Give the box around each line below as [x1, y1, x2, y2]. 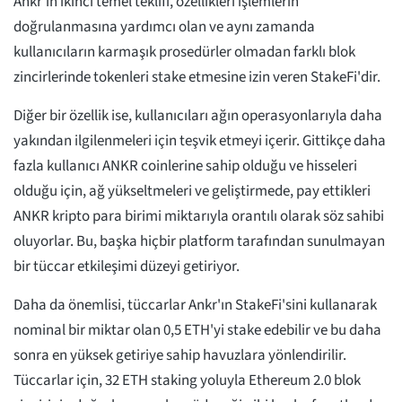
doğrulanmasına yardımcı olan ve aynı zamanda [13, 16, 315, 39]
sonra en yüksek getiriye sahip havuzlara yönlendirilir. [13, 345, 346, 367]
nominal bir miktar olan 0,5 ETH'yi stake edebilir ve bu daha [13, 319, 381, 342]
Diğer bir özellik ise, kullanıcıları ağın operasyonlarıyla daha [13, 105, 382, 127]
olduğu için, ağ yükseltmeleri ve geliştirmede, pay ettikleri [13, 180, 371, 203]
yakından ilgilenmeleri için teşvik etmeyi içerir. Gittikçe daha [13, 130, 386, 153]
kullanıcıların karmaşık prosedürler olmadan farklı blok [13, 41, 355, 64]
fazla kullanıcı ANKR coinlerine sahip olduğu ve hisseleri [13, 155, 357, 178]
